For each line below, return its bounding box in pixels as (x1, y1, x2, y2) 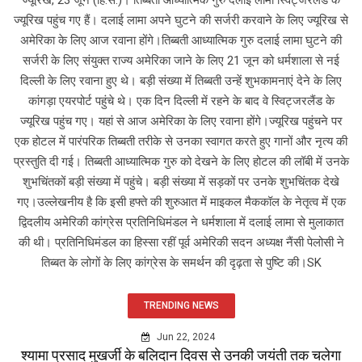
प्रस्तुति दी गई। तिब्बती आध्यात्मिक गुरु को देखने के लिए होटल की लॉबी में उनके (13, 154, 349, 169)
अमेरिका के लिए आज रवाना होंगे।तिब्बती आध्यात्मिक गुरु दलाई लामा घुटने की (20, 32, 342, 48)
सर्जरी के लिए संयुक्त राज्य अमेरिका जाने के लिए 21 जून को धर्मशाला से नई (23, 53, 339, 68)
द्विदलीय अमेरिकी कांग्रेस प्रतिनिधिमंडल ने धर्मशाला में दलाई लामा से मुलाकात (19, 214, 343, 229)
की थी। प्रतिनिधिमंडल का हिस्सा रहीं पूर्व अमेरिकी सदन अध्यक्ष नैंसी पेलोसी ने (18, 234, 344, 250)
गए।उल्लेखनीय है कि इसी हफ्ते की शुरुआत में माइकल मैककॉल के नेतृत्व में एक (16, 194, 346, 209)
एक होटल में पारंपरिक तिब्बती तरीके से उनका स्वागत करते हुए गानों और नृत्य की (15, 133, 347, 149)
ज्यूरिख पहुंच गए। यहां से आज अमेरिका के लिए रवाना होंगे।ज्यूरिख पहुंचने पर (19, 113, 343, 128)
